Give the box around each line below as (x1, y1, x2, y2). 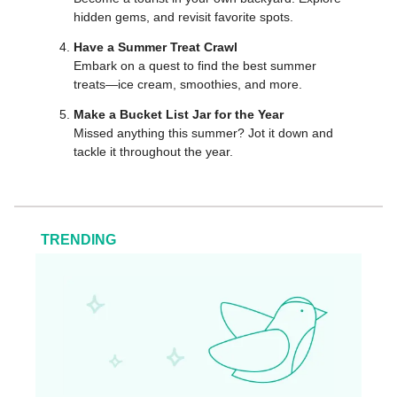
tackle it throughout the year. (74, 144, 233, 159)
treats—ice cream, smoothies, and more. (74, 76, 302, 91)
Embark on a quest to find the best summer (74, 58, 316, 73)
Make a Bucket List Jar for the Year (74, 106, 284, 121)
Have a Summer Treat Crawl (74, 39, 237, 54)
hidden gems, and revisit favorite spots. (74, 9, 293, 24)
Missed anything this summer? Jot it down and (74, 125, 333, 140)
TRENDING (41, 231, 116, 247)
